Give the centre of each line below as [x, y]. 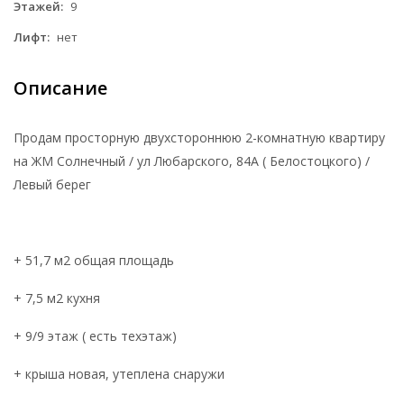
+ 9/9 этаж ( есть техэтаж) [95, 335]
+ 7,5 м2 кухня [57, 298]
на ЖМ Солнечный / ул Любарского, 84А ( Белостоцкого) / [192, 161]
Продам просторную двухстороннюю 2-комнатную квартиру [199, 137]
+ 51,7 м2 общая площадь [94, 260]
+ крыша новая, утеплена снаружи [119, 373]
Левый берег [52, 184]
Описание [60, 87]
